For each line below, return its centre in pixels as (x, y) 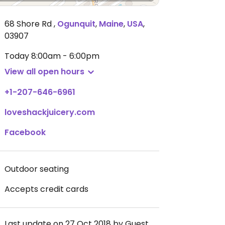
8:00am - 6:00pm (65, 56)
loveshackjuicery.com (50, 112)
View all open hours (44, 72)
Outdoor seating (37, 169)
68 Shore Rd (29, 24)
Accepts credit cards (46, 189)
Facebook (25, 132)
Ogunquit (76, 24)
